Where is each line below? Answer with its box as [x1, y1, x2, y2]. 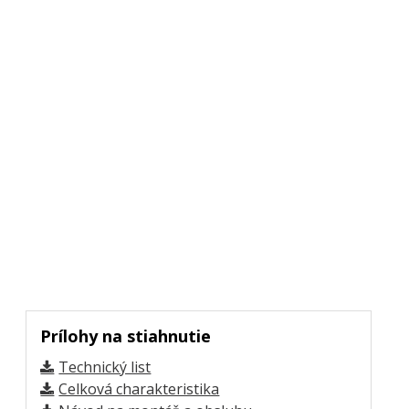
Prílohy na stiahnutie [40, 324, 212, 347]
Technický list [58, 356, 152, 377]
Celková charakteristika [58, 378, 220, 399]
